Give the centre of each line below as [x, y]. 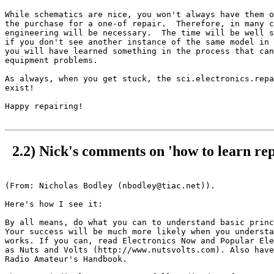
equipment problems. [51, 60]
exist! [20, 88]
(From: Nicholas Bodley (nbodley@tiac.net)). [110, 185]
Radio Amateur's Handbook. [68, 259]
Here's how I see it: [54, 204]
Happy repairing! [44, 106]
